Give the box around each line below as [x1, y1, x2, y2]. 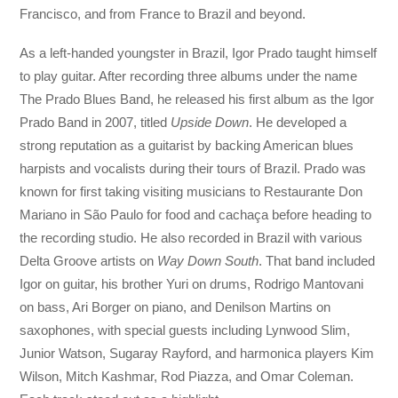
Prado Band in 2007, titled [20, 115, 171, 131]
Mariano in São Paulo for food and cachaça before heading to [20, 207, 372, 223]
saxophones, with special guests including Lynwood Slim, [20, 322, 351, 338]
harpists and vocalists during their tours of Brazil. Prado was [20, 161, 367, 177]
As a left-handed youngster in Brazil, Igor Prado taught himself [20, 45, 378, 61]
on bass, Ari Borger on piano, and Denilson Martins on [20, 299, 331, 315]
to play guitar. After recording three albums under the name [20, 68, 358, 84]
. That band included [259, 253, 376, 269]
